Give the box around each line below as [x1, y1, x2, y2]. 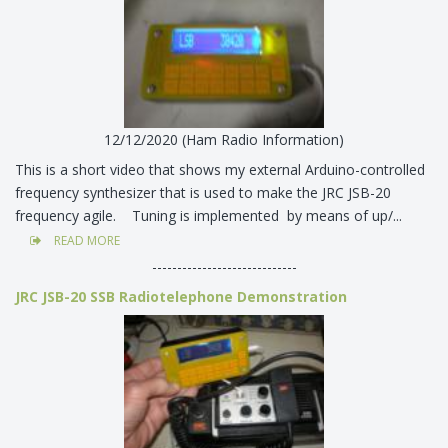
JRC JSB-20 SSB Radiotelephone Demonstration [15, 287, 347, 307]
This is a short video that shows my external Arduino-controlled [15, 160, 425, 180]
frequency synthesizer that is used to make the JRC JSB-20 [15, 183, 391, 203]
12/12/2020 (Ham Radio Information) [104, 130, 344, 150]
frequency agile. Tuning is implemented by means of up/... [15, 206, 406, 226]
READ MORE [51, 232, 120, 250]
